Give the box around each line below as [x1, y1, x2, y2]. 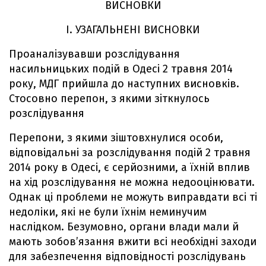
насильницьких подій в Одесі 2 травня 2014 [9, 62, 233, 75]
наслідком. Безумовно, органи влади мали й [9, 220, 239, 233]
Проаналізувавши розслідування [9, 47, 180, 61]
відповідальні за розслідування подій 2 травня [9, 145, 251, 159]
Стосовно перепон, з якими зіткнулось [9, 91, 210, 105]
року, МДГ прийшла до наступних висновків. [9, 77, 239, 90]
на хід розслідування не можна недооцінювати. [9, 175, 255, 189]
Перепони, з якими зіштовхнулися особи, [9, 131, 223, 144]
